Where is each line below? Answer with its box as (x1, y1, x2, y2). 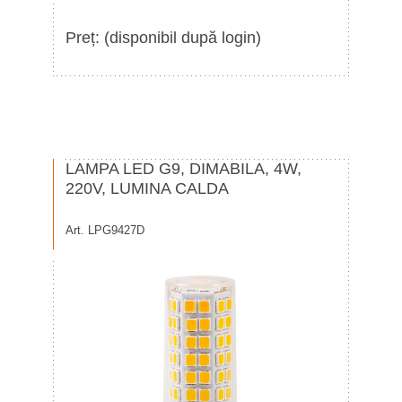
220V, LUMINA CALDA (66, 179, 229, 197)
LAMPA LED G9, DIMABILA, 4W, (66, 160, 301, 178)
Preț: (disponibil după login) (66, 29, 261, 47)
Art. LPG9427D (66, 223, 144, 237)
